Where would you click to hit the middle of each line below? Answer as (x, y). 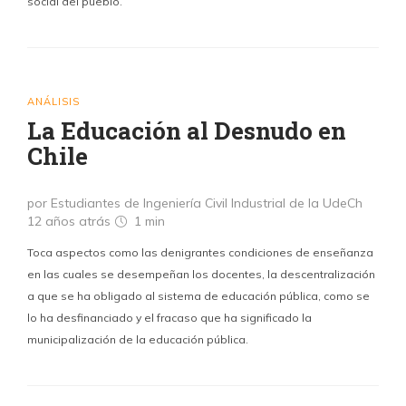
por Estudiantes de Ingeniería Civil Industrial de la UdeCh (195, 203)
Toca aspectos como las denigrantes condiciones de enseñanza (200, 252)
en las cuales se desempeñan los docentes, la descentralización (201, 274)
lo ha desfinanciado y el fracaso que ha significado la (169, 318)
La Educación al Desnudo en (187, 130)
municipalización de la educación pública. (138, 339)
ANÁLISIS (53, 101)
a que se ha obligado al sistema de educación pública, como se (198, 296)
